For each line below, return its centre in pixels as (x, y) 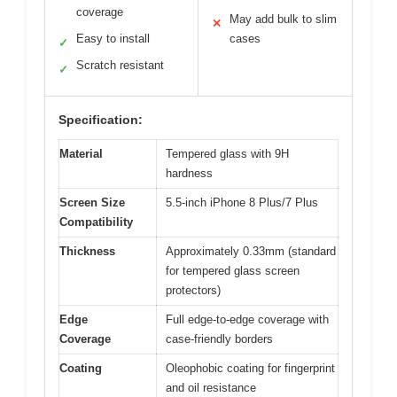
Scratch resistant (120, 65)
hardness (189, 173)
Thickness (87, 251)
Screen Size (92, 202)
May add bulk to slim (283, 19)
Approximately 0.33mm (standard (251, 251)
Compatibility (96, 222)
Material (81, 153)
